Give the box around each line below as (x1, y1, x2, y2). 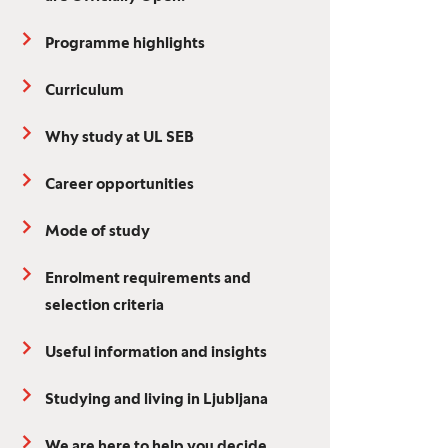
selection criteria (45, 299, 164, 313)
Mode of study (45, 225, 150, 239)
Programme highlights (45, 37, 205, 51)
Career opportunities (45, 178, 194, 192)
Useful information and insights (45, 346, 267, 360)
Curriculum (45, 84, 124, 98)
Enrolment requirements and (45, 272, 251, 286)
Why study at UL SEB (45, 131, 194, 145)
